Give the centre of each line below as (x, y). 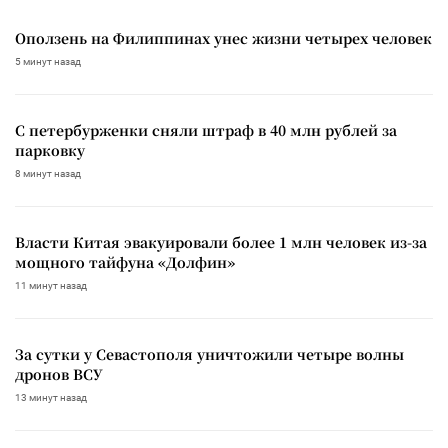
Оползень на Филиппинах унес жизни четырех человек (223, 37)
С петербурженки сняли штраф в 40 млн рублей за (206, 129)
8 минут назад (48, 173)
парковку (50, 149)
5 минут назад (48, 61)
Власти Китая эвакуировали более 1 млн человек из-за (221, 241)
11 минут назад (51, 285)
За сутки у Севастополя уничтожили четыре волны (209, 353)
